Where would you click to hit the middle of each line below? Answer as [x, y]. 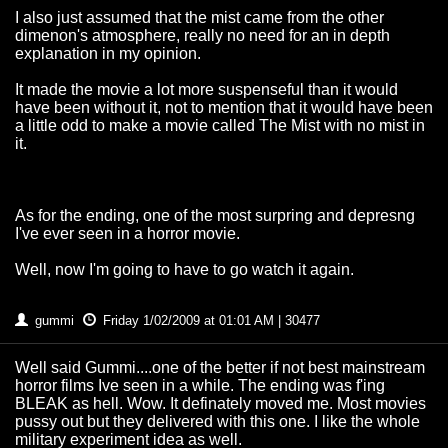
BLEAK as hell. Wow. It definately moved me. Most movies [220, 404]
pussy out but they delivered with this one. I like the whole [217, 422]
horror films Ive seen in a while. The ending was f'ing [200, 386]
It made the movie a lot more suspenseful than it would [206, 90]
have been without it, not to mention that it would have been [224, 108]
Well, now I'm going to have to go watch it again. [184, 270]
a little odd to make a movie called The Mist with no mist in [220, 126]
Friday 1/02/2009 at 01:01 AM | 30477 [209, 321]
